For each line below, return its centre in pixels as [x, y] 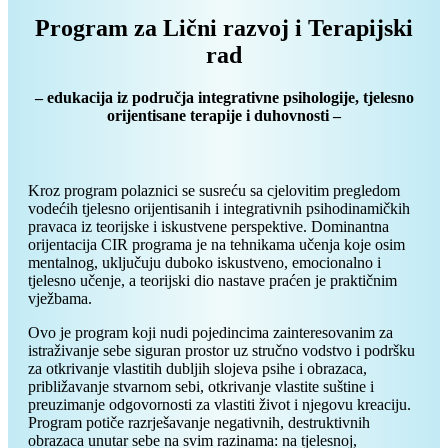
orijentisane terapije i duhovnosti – [224, 115]
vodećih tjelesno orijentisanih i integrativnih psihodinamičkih [219, 208]
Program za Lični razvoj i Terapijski [224, 27]
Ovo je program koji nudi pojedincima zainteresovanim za [210, 332]
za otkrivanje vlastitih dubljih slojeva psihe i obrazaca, [197, 368]
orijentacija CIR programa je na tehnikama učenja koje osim [216, 244]
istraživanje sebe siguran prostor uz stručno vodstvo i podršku [221, 350]
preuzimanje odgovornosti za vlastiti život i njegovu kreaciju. [219, 404]
